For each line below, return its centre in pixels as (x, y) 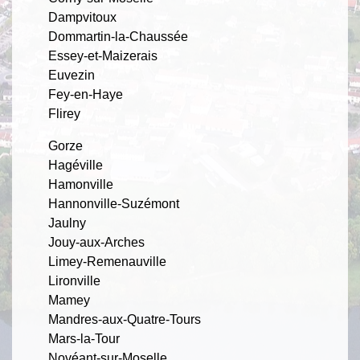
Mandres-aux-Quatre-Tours (125, 319)
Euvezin (72, 75)
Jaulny (67, 223)
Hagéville (76, 165)
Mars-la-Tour (84, 339)
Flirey (64, 114)
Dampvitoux (82, 17)
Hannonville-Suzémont (114, 204)
